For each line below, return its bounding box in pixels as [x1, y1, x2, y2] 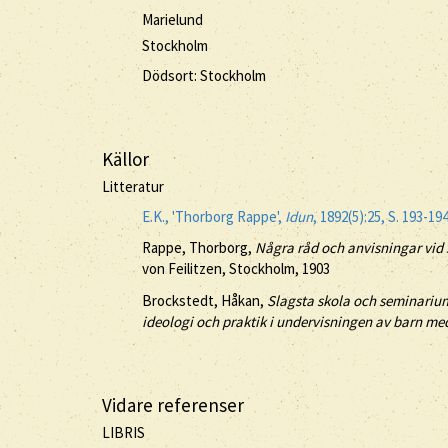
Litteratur [102, 177, 164, 196]
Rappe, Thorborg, [142, 238, 255, 257]
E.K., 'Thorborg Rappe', [142, 206, 285, 226]
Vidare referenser [102, 392, 244, 417]
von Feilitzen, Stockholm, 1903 [142, 259, 330, 278]
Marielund [142, 9, 203, 29]
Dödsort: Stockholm [142, 65, 266, 85]
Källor [102, 146, 149, 171]
